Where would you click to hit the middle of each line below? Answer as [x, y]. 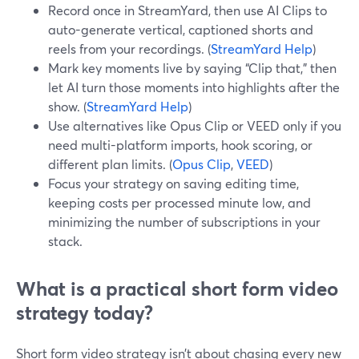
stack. [65, 241]
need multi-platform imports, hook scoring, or [180, 145]
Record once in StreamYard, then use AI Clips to [188, 10]
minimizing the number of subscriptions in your [184, 222]
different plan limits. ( [110, 164]
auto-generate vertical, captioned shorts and [181, 29]
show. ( [67, 106]
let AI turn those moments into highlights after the [194, 87]
